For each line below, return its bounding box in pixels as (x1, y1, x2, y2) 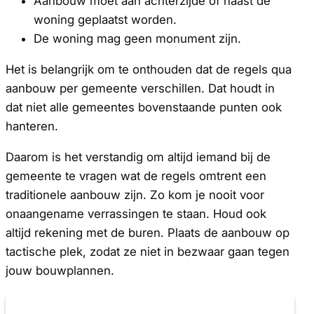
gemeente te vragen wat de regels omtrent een (6, 168, 266, 183)
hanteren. (6, 118, 58, 133)
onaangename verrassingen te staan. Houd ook (6, 206, 266, 221)
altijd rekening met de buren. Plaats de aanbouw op (6, 225, 289, 240)
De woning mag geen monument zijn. (34, 31, 241, 46)
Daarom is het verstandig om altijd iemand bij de (6, 149, 271, 164)
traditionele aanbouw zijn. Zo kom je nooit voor (6, 187, 264, 202)
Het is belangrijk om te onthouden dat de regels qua (6, 62, 292, 76)
